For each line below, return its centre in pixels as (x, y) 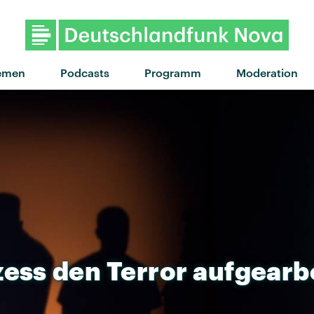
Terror (147, 270)
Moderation (267, 72)
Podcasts (84, 72)
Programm (172, 72)
